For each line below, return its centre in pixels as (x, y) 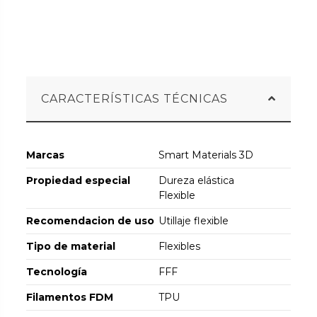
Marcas (46, 155)
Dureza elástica (196, 180)
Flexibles (179, 246)
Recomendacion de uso (91, 220)
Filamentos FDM (70, 297)
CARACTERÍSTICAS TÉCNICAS (135, 98)
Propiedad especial (79, 180)
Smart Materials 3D (206, 155)
